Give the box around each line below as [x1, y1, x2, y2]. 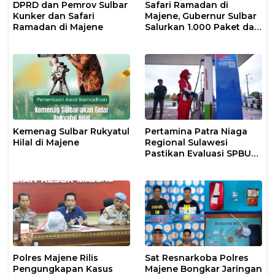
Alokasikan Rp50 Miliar [145, 32, 248, 44]
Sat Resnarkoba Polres [145, 252, 249, 263]
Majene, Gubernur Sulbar [145, 10, 257, 21]
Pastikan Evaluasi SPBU [145, 147, 251, 159]
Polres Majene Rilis [13, 252, 98, 263]
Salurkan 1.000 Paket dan [145, 21, 260, 33]
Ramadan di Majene [13, 21, 103, 33]
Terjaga [145, 180, 179, 192]
